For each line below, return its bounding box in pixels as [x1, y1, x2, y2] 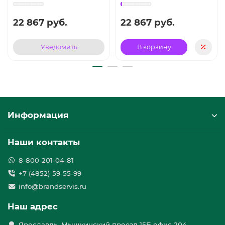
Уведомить [40, 43, 77, 51]
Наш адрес [8, 201, 58, 211]
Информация [8, 110, 69, 120]
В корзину [137, 43, 171, 51]
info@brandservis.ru [18, 182, 86, 190]
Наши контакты [8, 137, 80, 147]
